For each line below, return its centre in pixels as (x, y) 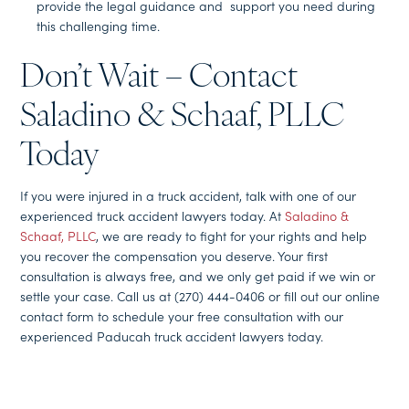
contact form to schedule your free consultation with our (182, 315)
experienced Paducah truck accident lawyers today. (172, 336)
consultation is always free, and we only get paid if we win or (198, 275)
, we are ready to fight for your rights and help (232, 235)
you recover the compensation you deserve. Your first (174, 255)
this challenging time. (98, 25)
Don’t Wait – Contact (159, 78)
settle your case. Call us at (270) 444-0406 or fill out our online (200, 295)
